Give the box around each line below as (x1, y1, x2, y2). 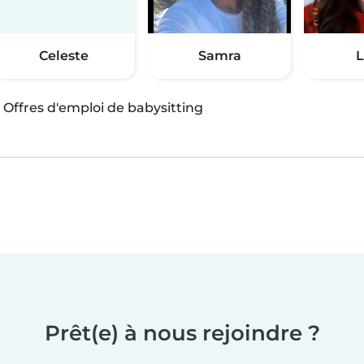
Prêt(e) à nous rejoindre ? (44, 320, 320, 346)
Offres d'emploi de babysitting (3, 100, 203, 116)
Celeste (38, 48, 89, 64)
